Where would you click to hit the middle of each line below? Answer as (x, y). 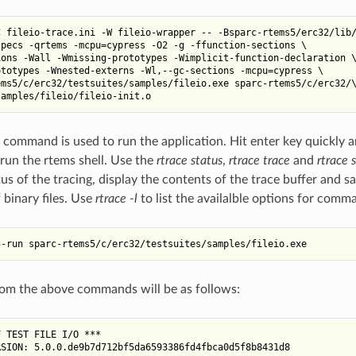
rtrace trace (259, 160)
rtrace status (189, 160)
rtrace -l (116, 198)
